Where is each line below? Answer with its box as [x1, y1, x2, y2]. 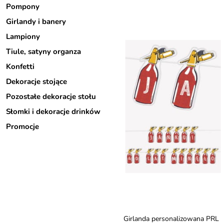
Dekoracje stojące [6, 76, 67, 86]
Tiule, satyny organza [6, 46, 81, 56]
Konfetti [6, 61, 34, 71]
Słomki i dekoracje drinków [6, 106, 100, 116]
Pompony [6, 1, 39, 11]
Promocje [6, 121, 39, 131]
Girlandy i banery [6, 16, 66, 26]
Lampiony [6, 31, 40, 41]
